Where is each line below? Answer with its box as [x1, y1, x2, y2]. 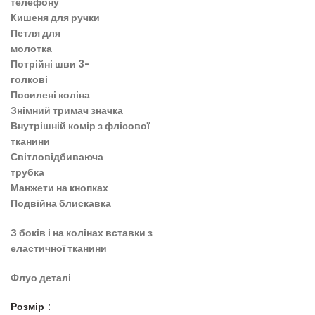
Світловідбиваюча [11, 150, 103, 165]
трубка [11, 165, 44, 180]
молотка [11, 41, 52, 56]
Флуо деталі [11, 271, 71, 285]
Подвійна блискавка [11, 196, 111, 211]
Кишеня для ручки [11, 11, 100, 25]
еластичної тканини [11, 241, 107, 256]
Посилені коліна [11, 88, 90, 103]
